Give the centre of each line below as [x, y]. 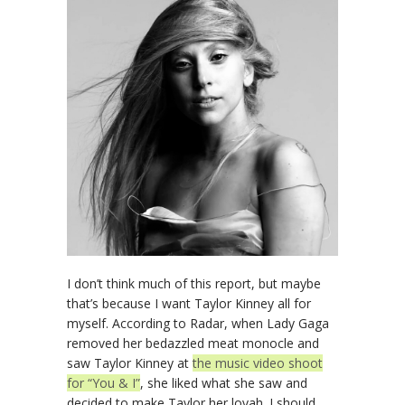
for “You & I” [104, 383]
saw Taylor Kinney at [130, 363]
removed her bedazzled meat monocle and [193, 344]
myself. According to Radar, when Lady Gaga [198, 324]
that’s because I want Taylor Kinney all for [189, 304]
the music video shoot [258, 363]
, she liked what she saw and [224, 383]
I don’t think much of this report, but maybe [194, 284]
